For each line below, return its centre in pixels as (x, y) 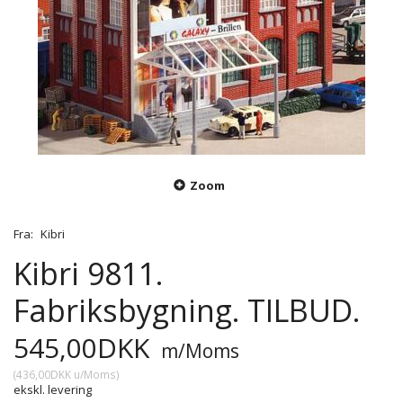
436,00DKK (44, 375)
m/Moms (198, 351)
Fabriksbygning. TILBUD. (187, 311)
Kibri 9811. (88, 274)
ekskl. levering (53, 390)
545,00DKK (85, 348)
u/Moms (94, 375)
